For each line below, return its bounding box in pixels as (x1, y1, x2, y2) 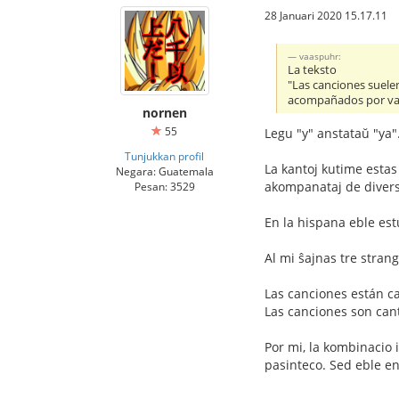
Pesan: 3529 (134, 178, 195, 193)
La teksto (288, 61, 338, 77)
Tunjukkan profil (125, 148, 204, 163)
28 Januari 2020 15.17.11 (265, 7, 387, 22)
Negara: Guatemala (115, 163, 214, 178)
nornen (142, 103, 187, 121)
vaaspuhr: (299, 49, 342, 62)
